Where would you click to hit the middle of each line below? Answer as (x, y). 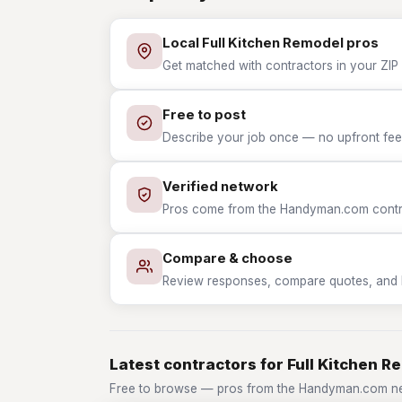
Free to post (204, 115)
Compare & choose (227, 258)
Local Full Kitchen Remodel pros (271, 43)
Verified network (220, 187)
